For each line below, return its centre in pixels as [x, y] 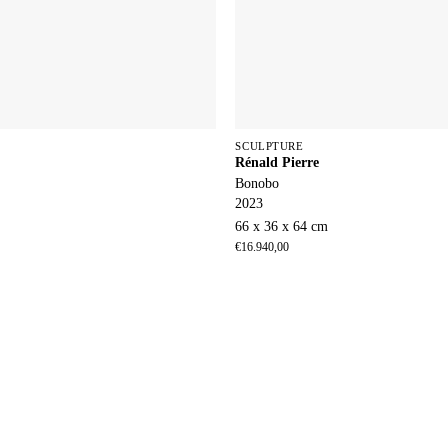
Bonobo [257, 183]
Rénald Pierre [277, 162]
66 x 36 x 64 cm [282, 227]
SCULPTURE [269, 146]
